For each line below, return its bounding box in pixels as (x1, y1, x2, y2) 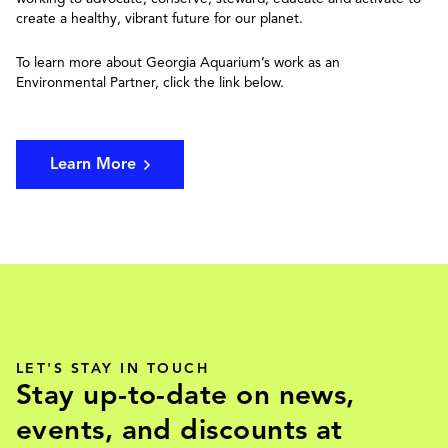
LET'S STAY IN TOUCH (16, 360, 210, 378)
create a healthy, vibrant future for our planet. (16, 10, 303, 28)
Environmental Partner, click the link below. (16, 74, 284, 92)
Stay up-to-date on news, (16, 377, 355, 413)
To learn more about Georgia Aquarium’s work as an (16, 54, 340, 72)
